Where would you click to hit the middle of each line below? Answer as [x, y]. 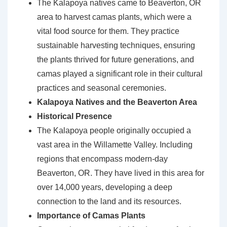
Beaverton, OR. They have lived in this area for [121, 173]
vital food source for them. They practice [108, 31]
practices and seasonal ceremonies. [102, 88]
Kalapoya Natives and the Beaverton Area [117, 102]
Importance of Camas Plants [91, 216]
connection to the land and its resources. [109, 202]
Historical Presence [74, 117]
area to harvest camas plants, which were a [114, 17]
